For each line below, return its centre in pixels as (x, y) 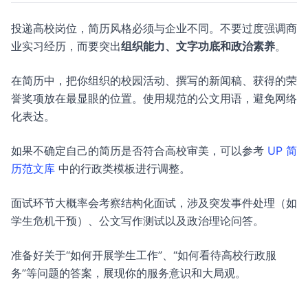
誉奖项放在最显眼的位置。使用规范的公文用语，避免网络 (154, 98)
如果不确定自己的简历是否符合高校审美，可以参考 (139, 151)
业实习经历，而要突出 (66, 46)
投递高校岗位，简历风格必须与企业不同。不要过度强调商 (154, 28)
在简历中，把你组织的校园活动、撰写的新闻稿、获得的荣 (154, 80)
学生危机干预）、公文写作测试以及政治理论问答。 (137, 221)
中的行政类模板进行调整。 (123, 168)
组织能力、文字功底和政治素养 (198, 46)
